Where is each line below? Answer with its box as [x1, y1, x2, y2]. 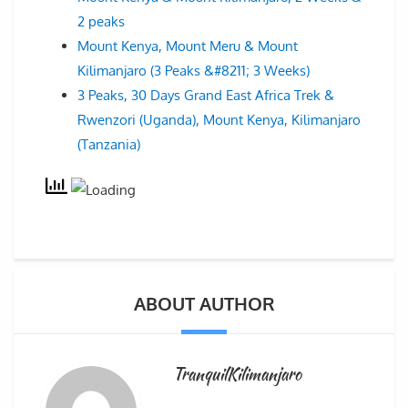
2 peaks [77, 13, 125, 31]
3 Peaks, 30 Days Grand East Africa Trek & [77, 87, 334, 105]
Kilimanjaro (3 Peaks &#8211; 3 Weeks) [77, 62, 310, 80]
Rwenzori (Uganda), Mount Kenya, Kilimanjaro [77, 111, 361, 129]
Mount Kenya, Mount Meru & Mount [77, 37, 298, 56]
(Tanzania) [77, 136, 140, 154]
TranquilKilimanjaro [173, 362, 301, 387]
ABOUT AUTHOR [133, 291, 275, 316]
